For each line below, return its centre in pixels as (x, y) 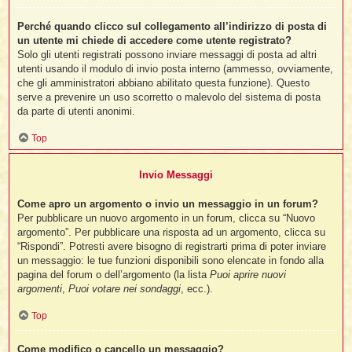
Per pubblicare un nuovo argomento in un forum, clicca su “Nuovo (167, 218)
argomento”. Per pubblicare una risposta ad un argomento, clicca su (172, 233)
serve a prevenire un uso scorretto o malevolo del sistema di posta (169, 97)
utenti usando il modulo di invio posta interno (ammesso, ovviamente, (176, 68)
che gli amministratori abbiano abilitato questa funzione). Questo (164, 82)
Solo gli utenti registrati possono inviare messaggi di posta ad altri (167, 54)
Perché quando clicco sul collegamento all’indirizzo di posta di (172, 26)
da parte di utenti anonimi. (77, 111)
